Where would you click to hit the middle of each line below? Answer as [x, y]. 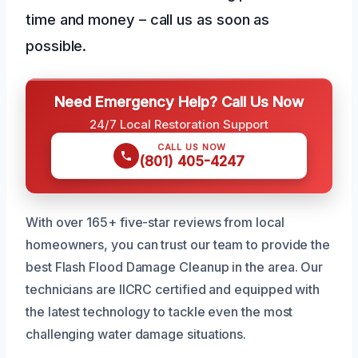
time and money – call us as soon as [148, 19]
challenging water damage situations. [136, 334]
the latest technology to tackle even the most [159, 311]
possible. [56, 45]
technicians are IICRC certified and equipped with [173, 289]
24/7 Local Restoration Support [179, 124]
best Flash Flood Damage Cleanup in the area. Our [175, 267]
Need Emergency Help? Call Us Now [179, 101]
